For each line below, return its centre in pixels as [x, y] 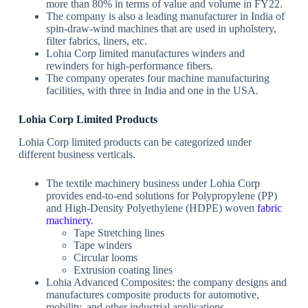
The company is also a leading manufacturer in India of [165, 16]
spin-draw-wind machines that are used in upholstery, [161, 29]
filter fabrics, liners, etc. [96, 41]
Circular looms [105, 258]
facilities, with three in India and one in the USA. [152, 91]
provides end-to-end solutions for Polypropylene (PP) [161, 196]
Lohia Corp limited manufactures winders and [145, 54]
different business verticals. [77, 155]
